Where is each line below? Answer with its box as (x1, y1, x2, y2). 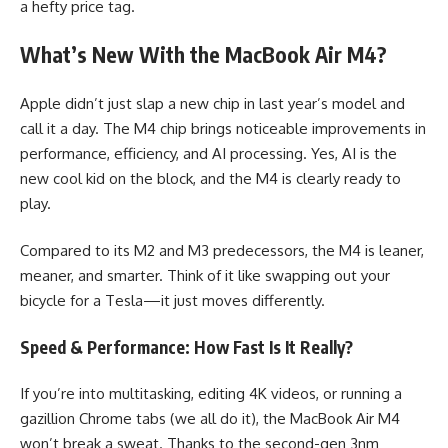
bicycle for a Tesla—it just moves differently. (20, 291, 325, 311)
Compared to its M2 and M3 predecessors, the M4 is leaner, (20, 241, 424, 261)
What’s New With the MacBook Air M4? (20, 41, 387, 69)
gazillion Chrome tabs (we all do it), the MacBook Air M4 (20, 409, 400, 429)
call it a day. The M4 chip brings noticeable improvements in (20, 118, 426, 138)
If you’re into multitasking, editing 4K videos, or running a (20, 384, 402, 404)
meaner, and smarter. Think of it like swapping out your (20, 266, 390, 286)
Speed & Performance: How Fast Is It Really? (20, 335, 353, 358)
